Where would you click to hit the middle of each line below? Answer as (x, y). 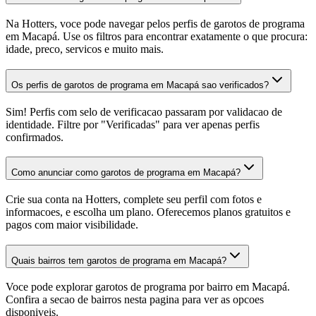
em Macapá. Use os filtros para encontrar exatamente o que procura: (157, 37)
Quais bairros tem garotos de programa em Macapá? (119, 260)
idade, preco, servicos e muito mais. (85, 49)
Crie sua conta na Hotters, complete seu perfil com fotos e (134, 200)
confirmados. (35, 137)
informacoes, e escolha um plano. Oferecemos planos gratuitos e (148, 212)
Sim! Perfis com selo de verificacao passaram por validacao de (144, 111)
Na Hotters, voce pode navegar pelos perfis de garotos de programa (155, 24)
